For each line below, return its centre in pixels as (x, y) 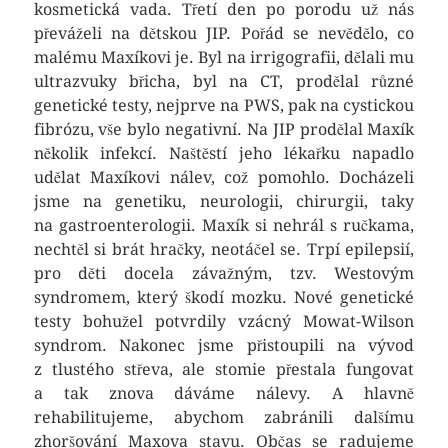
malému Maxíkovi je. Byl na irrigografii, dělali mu (224, 57)
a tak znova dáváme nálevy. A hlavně (224, 393)
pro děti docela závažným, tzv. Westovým (224, 273)
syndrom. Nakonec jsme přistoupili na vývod (224, 345)
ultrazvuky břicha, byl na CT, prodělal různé (224, 81)
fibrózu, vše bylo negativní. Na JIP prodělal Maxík (224, 129)
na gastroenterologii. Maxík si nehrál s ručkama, (224, 225)
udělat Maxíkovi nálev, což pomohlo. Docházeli (224, 177)
